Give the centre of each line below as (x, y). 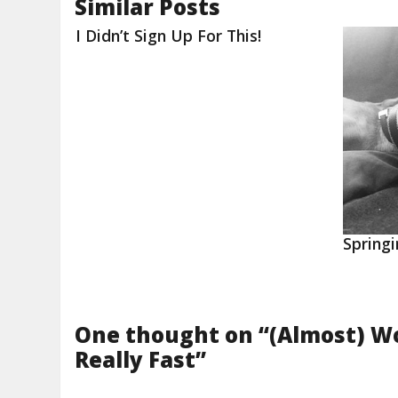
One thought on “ (172, 334)
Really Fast (135, 359)
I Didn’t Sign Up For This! (169, 36)
